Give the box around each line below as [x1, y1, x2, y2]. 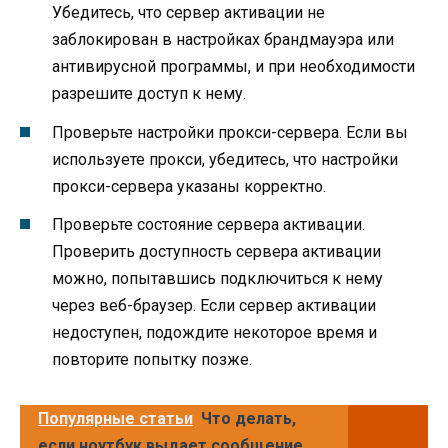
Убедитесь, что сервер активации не [52, 3, 325, 23]
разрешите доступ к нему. [52, 84, 246, 104]
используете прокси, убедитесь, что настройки [52, 149, 398, 169]
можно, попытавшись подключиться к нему [52, 268, 383, 288]
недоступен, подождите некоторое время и [52, 322, 377, 342]
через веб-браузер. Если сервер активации [52, 295, 376, 315]
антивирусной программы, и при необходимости [52, 57, 415, 77]
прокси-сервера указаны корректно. [52, 176, 326, 196]
